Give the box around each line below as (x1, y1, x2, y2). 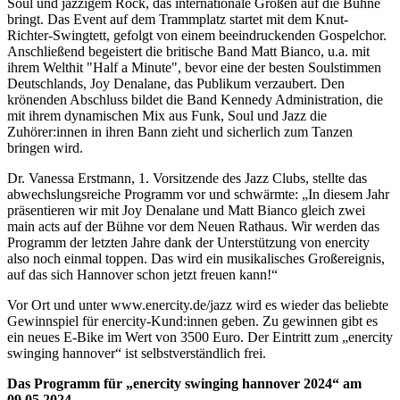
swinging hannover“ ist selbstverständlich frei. (7, 345, 266, 361)
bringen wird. (7, 139, 83, 155)
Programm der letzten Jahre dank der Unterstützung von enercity (7, 234, 370, 250)
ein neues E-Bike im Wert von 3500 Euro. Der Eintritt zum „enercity (7, 329, 393, 345)
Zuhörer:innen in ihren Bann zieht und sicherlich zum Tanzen (7, 123, 353, 139)
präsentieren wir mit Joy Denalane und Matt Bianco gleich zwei (7, 202, 365, 218)
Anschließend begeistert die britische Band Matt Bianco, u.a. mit (7, 43, 370, 59)
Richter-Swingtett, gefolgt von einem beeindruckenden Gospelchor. (7, 27, 387, 43)
